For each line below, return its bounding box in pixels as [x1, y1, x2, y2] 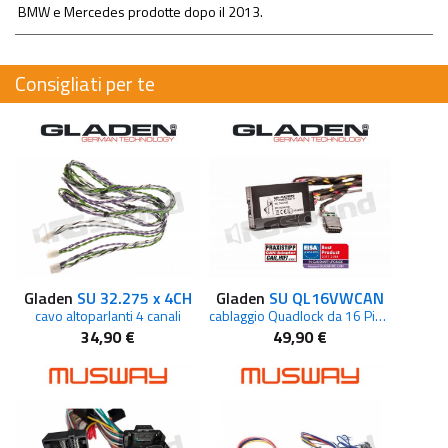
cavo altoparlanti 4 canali [35, 304, 181, 326]
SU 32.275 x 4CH [77, 285, 192, 310]
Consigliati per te [15, 67, 155, 99]
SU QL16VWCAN [269, 285, 384, 310]
